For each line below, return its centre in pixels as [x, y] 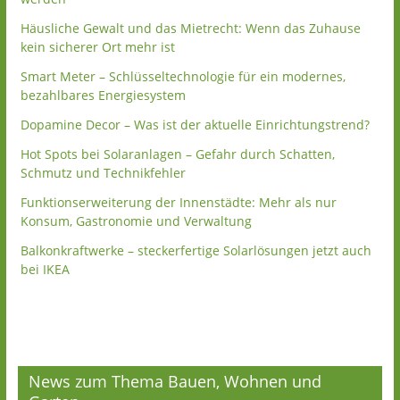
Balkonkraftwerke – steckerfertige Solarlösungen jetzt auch [196, 250]
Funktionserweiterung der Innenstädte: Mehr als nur [178, 202]
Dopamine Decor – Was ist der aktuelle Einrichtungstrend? [195, 125]
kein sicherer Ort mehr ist [97, 47]
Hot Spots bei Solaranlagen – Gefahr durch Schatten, [177, 154]
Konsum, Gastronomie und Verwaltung [136, 221]
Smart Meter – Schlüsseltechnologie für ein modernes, [183, 76]
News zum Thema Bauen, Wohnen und [175, 381]
